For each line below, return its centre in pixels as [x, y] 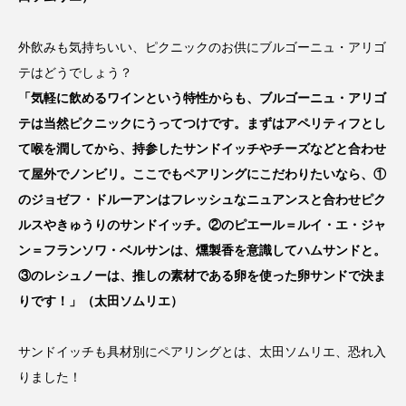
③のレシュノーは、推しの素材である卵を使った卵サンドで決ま [202, 275]
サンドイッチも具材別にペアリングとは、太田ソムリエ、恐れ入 [202, 351]
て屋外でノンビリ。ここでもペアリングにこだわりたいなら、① [202, 174]
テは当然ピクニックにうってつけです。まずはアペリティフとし [202, 123]
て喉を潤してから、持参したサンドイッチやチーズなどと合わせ [202, 148]
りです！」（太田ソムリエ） [101, 300]
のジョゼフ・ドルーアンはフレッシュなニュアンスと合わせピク [202, 199]
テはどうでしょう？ [75, 72]
